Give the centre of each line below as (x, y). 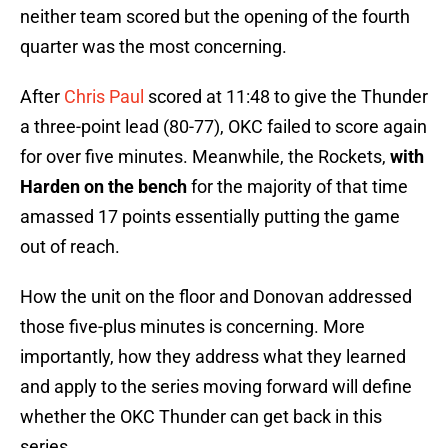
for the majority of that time (297, 187)
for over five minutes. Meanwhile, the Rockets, (205, 157)
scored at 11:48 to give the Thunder (286, 97)
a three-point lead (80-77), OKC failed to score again (223, 127)
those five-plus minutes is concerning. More (192, 327)
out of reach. (70, 247)
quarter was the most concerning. (153, 47)
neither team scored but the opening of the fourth (215, 17)
